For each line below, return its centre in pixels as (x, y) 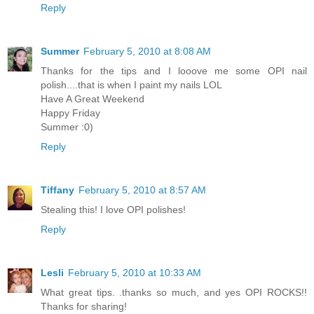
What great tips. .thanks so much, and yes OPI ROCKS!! (174, 293)
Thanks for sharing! (84, 307)
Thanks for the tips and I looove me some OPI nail (174, 71)
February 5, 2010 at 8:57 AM (142, 190)
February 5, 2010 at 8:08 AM (147, 52)
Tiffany (57, 190)
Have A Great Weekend (93, 99)
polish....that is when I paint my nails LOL (131, 85)
